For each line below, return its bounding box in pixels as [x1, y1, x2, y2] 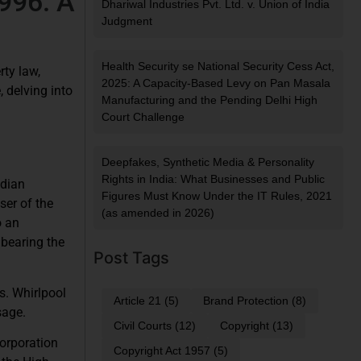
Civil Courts [114, 319, 172, 333]
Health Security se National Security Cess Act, [102, 60, 334, 73]
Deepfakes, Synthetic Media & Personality [102, 156, 314, 169]
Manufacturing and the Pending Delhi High [102, 93, 317, 107]
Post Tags [93, 248, 169, 268]
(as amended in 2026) [102, 206, 214, 220]
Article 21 [114, 294, 161, 308]
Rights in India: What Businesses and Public [102, 172, 325, 186]
